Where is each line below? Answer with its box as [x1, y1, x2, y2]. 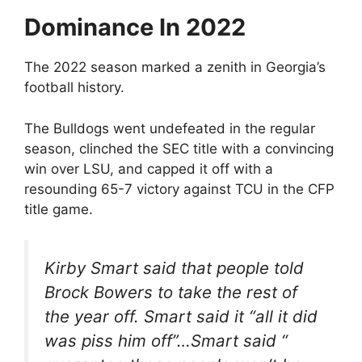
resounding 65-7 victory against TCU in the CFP [24, 180, 335, 197]
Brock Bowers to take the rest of [44, 282, 297, 302]
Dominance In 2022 [24, 13, 246, 41]
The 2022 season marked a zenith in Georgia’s [24, 59, 326, 75]
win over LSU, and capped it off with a [24, 160, 273, 177]
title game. [24, 200, 93, 217]
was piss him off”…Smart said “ [44, 330, 288, 351]
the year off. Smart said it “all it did [44, 306, 318, 326]
